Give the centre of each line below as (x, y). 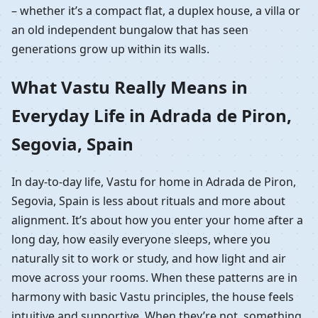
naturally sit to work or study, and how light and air (149, 258)
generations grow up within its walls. (110, 49)
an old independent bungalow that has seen (130, 29)
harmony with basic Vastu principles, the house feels (153, 296)
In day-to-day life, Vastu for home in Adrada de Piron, (154, 181)
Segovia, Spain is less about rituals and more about (148, 201)
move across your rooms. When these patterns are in (154, 277)
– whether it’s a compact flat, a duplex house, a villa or (156, 10)
